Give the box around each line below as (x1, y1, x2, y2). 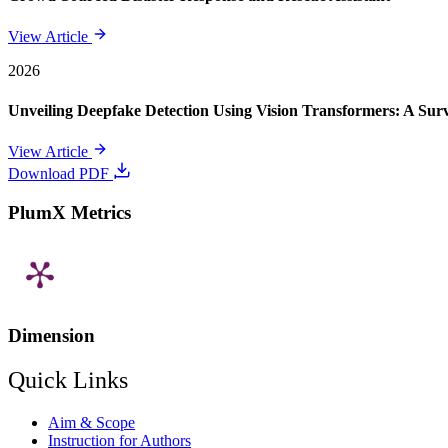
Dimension (8, 324, 95, 346)
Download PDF (8, 164, 113, 182)
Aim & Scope (48, 413, 135, 431)
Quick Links (8, 366, 128, 393)
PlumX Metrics (8, 201, 131, 223)
